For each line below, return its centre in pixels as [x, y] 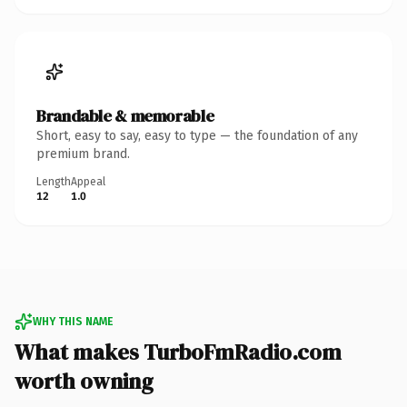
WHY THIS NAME [73, 321]
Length [54, 181]
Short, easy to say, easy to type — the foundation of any [197, 135]
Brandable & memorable [125, 115]
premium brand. [83, 154]
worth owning [84, 381]
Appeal [88, 181]
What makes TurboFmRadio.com [178, 352]
